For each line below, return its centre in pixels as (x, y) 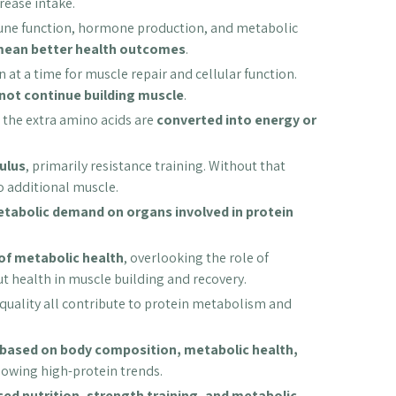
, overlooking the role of (196, 258)
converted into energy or (236, 120)
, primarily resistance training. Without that (155, 166)
